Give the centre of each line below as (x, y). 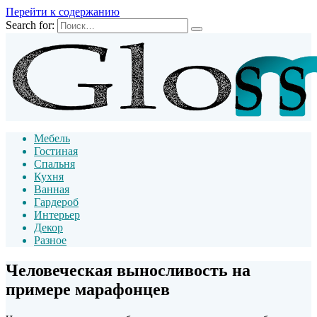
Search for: (30, 25)
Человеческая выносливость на (128, 270)
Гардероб (56, 202)
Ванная (52, 189)
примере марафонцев (88, 289)
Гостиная (56, 151)
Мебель (52, 138)
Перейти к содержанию (63, 12)
